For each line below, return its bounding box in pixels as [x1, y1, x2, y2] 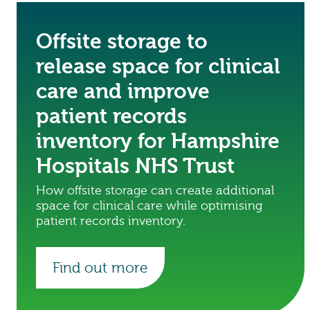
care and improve [36, 80, 210, 104]
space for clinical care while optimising [36, 199, 262, 213]
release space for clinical [36, 55, 280, 79]
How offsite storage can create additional [36, 183, 274, 198]
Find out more [53, 259, 148, 276]
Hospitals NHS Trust [36, 154, 235, 179]
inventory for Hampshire [36, 129, 280, 154]
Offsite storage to [36, 30, 208, 54]
